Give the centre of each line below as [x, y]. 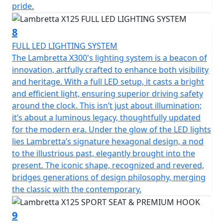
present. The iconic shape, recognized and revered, [108, 165]
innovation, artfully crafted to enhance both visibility [110, 69]
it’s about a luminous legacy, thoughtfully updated [106, 117]
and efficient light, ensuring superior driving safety [108, 93]
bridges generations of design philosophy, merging [109, 177]
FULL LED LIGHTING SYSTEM [65, 46]
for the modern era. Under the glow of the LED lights [111, 129]
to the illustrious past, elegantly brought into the [104, 153]
